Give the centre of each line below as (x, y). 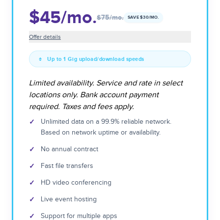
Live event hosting (69, 199)
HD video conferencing (76, 183)
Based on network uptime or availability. (101, 133)
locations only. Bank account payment (94, 95)
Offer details (45, 37)
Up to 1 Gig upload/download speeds (96, 59)
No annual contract (69, 149)
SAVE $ (136, 17)
